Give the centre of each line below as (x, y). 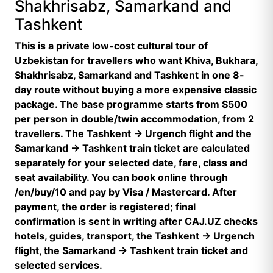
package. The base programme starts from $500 (131, 104)
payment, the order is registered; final (105, 207)
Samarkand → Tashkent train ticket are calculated (132, 148)
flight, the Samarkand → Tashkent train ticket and (131, 250)
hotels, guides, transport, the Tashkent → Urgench (135, 236)
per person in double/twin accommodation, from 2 (134, 119)
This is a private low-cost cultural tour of (111, 46)
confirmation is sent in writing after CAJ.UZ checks (136, 221)
